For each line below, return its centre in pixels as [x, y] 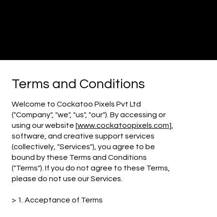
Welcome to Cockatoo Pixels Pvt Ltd [77, 104]
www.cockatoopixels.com [124, 126]
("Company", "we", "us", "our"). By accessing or [89, 115]
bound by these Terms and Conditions [79, 158]
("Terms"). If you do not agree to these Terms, [91, 168]
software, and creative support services [83, 136]
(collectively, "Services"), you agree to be [84, 147]
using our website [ [45, 126]
